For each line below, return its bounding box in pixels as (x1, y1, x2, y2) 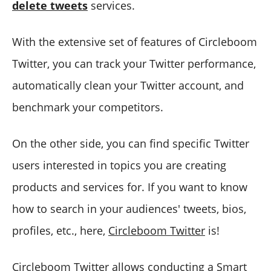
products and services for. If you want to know (12, 179, 247, 194)
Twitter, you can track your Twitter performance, (12, 56, 256, 71)
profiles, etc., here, (12, 223, 108, 238)
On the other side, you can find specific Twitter (12, 135, 249, 151)
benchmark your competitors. (12, 99, 163, 114)
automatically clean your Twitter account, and (12, 77, 244, 93)
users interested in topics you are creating (12, 157, 226, 172)
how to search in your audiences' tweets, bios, (12, 201, 246, 216)
